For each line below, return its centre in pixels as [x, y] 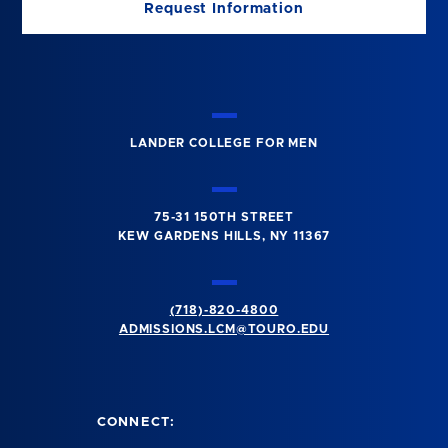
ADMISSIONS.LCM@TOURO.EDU [224, 328]
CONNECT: [136, 423]
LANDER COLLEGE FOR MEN [224, 143]
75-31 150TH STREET [224, 217]
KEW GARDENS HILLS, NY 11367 [224, 236]
